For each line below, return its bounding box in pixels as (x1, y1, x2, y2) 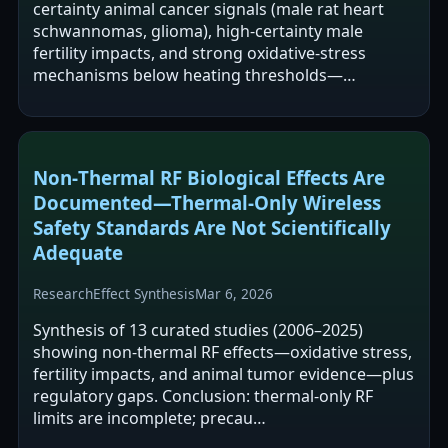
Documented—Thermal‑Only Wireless (33, 190, 381, 216)
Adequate (33, 240, 123, 266)
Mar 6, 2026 (195, 283, 273, 303)
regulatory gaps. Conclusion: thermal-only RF (33, 384, 373, 407)
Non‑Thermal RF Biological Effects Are (33, 165, 385, 191)
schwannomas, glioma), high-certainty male (33, 20, 363, 43)
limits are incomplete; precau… (33, 406, 266, 429)
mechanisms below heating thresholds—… (33, 64, 356, 87)
